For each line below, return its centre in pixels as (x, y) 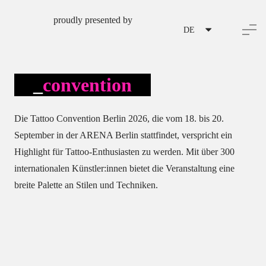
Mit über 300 (210, 152)
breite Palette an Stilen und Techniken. (86, 185)
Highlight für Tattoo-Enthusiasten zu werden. (99, 152)
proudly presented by (93, 20)
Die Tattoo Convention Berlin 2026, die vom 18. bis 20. (119, 118)
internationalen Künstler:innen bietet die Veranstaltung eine (124, 168)
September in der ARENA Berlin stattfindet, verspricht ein (123, 135)
